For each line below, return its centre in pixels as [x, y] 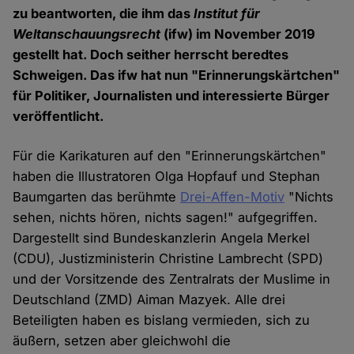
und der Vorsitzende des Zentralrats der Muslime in [172, 279]
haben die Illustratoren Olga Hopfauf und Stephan [167, 177]
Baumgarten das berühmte [97, 197]
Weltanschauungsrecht [87, 34]
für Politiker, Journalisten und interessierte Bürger [171, 96]
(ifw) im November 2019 [238, 34]
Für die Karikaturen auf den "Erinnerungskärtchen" [170, 156]
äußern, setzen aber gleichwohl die [122, 341]
